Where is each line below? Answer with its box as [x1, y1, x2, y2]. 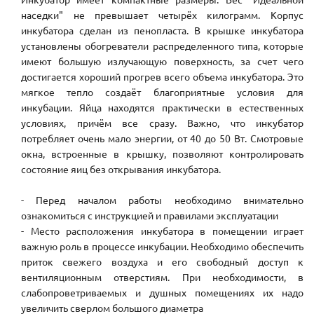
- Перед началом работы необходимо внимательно [21, 193, 303, 207]
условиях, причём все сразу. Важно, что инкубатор [21, 116, 303, 130]
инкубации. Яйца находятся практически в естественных [21, 101, 303, 114]
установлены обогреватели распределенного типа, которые [21, 39, 303, 53]
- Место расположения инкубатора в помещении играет [21, 224, 303, 238]
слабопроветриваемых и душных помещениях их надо [21, 286, 303, 299]
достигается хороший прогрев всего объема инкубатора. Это [21, 70, 303, 83]
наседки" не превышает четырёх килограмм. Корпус [21, 8, 303, 22]
